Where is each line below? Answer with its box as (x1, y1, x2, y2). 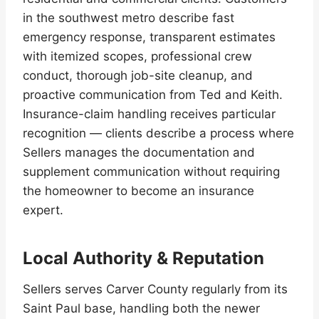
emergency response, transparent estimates (23, 29, 276, 44)
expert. (23, 202, 63, 217)
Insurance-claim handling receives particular (23, 106, 276, 121)
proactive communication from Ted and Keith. (23, 87, 283, 102)
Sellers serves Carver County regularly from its (23, 281, 288, 296)
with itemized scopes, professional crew (23, 48, 252, 63)
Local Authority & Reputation (23, 247, 264, 268)
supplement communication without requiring (23, 164, 280, 179)
